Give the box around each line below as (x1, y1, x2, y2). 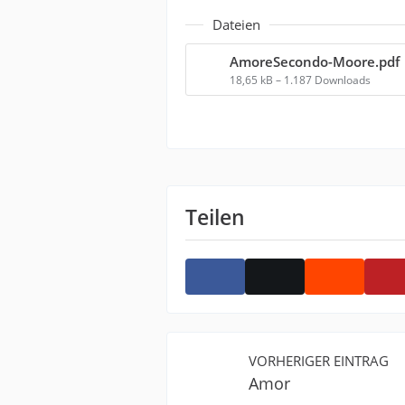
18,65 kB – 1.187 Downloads (230, 72, 372, 88)
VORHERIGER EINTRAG (249, 352, 390, 370)
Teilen (185, 202, 246, 231)
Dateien (212, 15, 261, 33)
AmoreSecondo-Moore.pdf (230, 52, 400, 71)
